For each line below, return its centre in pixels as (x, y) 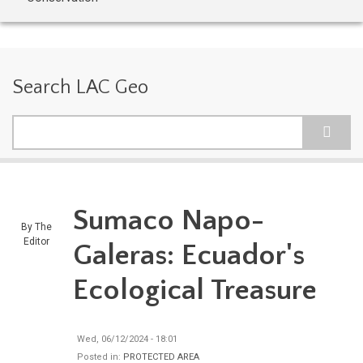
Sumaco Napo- (169, 220)
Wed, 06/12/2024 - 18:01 (127, 339)
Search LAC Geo (80, 88)
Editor (36, 241)
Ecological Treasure (195, 290)
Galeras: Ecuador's (189, 255)
